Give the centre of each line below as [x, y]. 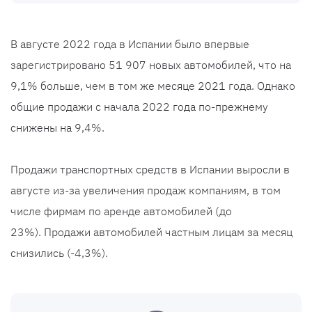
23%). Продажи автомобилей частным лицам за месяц [151, 232]
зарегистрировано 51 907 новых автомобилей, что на [151, 65]
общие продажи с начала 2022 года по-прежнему [139, 107]
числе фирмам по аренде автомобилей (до [121, 211]
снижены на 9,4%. [57, 128]
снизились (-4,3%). [59, 253]
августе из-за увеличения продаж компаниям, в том [146, 190]
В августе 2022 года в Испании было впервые [130, 44]
